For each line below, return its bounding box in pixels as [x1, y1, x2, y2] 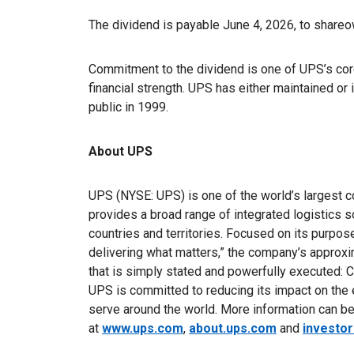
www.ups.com [102, 320, 183, 336]
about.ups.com [189, 320, 277, 336]
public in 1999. [88, 99, 168, 115]
